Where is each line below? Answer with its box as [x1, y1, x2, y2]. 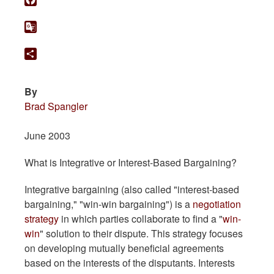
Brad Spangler [24, 99, 87, 114]
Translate [136, 48, 176, 62]
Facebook [136, 6, 179, 21]
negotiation [193, 197, 241, 212]
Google [136, 33, 168, 48]
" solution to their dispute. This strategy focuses [40, 226, 243, 241]
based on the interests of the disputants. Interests [24, 256, 235, 270]
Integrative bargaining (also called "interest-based [24, 182, 239, 197]
